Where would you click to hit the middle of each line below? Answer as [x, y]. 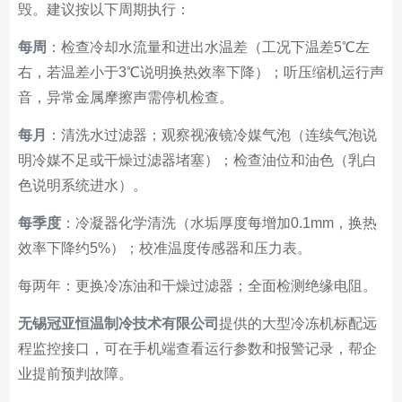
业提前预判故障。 [75, 374]
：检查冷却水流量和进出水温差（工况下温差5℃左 [208, 47]
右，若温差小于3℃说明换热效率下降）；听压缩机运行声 [201, 72]
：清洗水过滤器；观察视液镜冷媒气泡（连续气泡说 [211, 135]
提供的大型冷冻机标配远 [297, 323]
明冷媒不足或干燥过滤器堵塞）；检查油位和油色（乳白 [197, 160]
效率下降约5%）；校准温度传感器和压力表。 [164, 248]
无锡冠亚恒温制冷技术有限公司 [118, 323]
